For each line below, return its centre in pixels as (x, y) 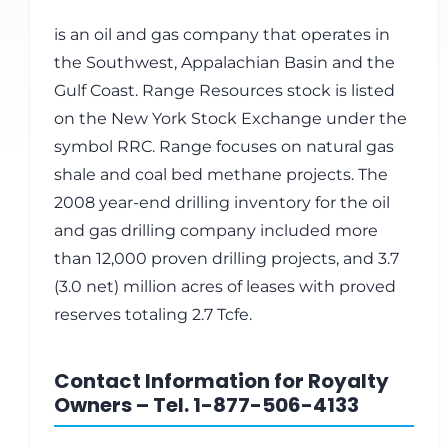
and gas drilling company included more (216, 230)
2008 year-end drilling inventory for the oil (222, 202)
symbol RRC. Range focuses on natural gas (224, 146)
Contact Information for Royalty (221, 381)
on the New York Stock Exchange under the (230, 118)
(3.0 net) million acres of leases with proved (225, 286)
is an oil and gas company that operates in (222, 34)
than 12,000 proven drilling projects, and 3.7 (226, 258)
